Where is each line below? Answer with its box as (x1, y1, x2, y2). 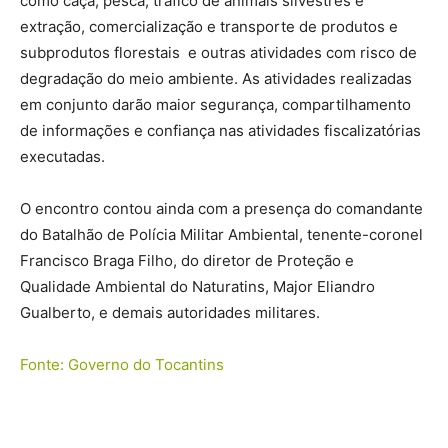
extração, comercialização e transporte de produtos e (20, 17, 398, 36)
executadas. (20, 147, 105, 166)
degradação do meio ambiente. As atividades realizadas (20, 69, 412, 88)
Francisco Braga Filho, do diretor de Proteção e (20, 251, 354, 270)
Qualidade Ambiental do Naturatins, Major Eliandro (20, 277, 375, 296)
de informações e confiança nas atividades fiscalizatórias (20, 121, 421, 140)
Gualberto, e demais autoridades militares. (20, 303, 328, 322)
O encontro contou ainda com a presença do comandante (20, 199, 423, 218)
